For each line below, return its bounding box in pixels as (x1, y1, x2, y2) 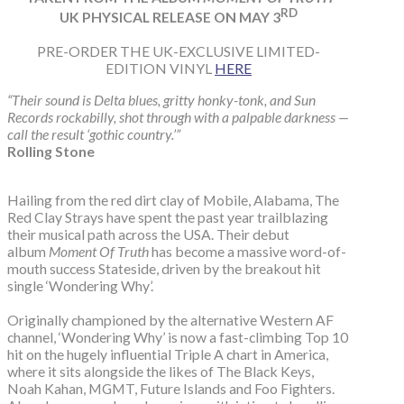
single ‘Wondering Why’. (7, 276, 153, 294)
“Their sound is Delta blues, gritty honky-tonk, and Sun (7, 91, 316, 109)
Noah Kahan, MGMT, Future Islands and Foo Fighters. (7, 379, 335, 397)
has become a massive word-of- (151, 242, 346, 260)
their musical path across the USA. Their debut (7, 225, 289, 243)
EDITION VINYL (106, 60, 216, 78)
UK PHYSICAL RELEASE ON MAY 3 (60, 8, 281, 26)
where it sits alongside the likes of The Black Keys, (7, 362, 314, 380)
